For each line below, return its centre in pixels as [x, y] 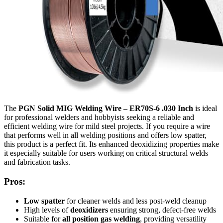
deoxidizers [89, 210]
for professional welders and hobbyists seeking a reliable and [99, 117]
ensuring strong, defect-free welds [162, 210]
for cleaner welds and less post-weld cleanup [136, 201]
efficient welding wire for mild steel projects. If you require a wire [107, 126]
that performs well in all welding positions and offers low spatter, [105, 135]
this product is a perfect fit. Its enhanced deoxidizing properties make [111, 144]
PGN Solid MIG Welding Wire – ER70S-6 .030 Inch [106, 109]
